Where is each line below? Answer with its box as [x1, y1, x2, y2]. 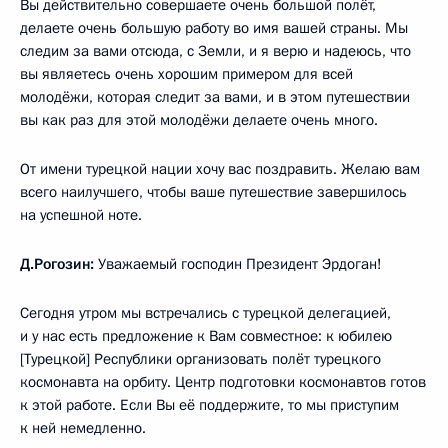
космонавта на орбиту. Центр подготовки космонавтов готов [20, 372, 426, 393]
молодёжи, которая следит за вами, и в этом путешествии [20, 87, 410, 108]
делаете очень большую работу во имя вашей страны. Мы [20, 18, 408, 39]
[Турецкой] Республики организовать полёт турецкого [20, 349, 381, 370]
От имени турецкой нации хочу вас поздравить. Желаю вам [20, 159, 420, 180]
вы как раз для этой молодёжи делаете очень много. [20, 110, 378, 131]
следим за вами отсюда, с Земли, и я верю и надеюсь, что [20, 41, 411, 62]
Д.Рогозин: [20, 254, 94, 275]
